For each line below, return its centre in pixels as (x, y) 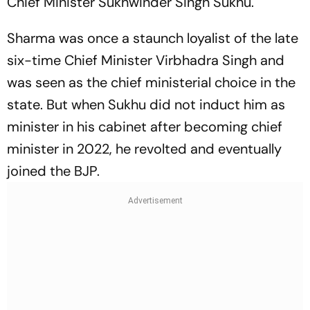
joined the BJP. (53, 171)
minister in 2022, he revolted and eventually (144, 149)
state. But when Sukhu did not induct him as (146, 104)
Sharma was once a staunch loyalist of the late (153, 38)
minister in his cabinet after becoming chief (145, 127)
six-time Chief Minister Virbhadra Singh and (146, 60)
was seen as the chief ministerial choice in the (151, 82)
